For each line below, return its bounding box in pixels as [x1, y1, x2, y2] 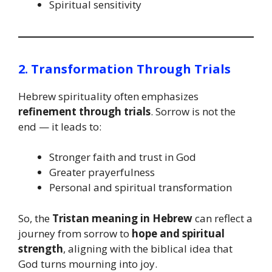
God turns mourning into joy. [18, 256, 157, 271]
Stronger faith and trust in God [49, 150, 196, 165]
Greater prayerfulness [49, 165, 155, 180]
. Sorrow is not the [151, 104, 236, 118]
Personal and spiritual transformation [49, 180, 232, 195]
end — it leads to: [18, 119, 101, 134]
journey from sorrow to [18, 226, 132, 240]
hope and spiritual [132, 226, 225, 240]
